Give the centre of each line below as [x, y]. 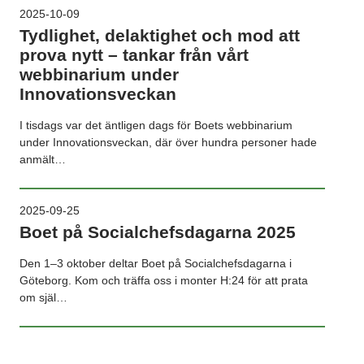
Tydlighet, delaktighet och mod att [160, 36]
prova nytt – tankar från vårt [134, 55]
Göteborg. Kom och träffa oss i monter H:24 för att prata [164, 281]
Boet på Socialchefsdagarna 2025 [158, 232]
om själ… [43, 298]
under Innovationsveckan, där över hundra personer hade [168, 143]
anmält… [43, 160]
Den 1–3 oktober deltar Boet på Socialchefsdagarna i [156, 264]
